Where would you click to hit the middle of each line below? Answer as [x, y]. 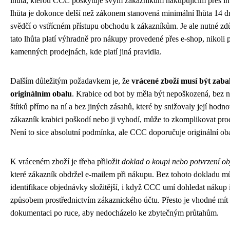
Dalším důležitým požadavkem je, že [71, 81]
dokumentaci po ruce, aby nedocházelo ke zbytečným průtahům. [114, 213]
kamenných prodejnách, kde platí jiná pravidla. [86, 51]
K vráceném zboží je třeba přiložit [66, 161]
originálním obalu [41, 93]
